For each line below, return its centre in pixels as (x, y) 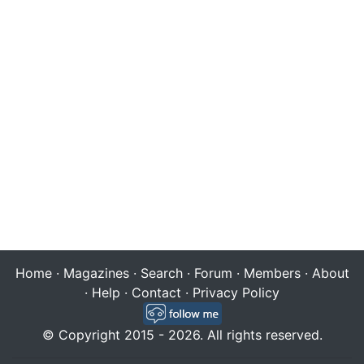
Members (272, 273)
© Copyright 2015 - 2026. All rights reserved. (182, 334)
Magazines (96, 273)
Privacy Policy (236, 292)
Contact (156, 292)
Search (161, 273)
